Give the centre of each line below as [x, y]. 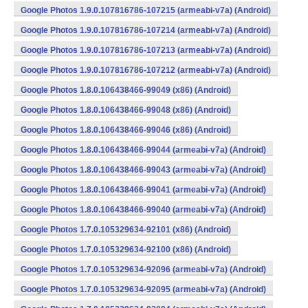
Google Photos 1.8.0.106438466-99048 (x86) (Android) [126, 110]
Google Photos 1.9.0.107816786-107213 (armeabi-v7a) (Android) [146, 50]
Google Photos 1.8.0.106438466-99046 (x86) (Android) [126, 130]
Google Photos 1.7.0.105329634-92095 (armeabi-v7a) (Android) [143, 289]
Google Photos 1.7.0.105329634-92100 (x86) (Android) [126, 250]
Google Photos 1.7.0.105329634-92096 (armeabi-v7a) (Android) [143, 269]
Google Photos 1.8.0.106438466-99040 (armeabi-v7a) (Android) [143, 210]
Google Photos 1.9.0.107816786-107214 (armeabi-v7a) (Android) [146, 30]
